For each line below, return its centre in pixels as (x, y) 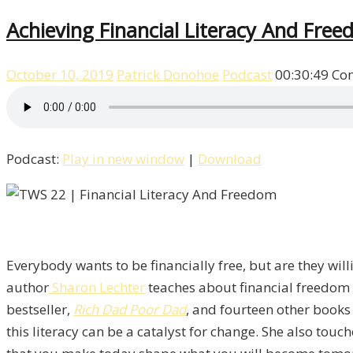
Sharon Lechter (97, 288)
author (28, 288)
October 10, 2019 (60, 75)
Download (230, 159)
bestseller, (40, 310)
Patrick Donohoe (168, 75)
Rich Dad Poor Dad (130, 310)
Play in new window (123, 159)
